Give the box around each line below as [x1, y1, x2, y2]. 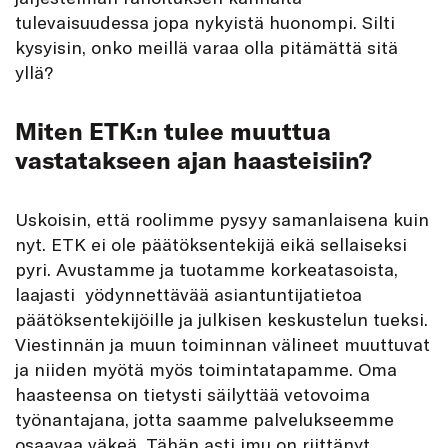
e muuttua [210, 115, 331, 146]
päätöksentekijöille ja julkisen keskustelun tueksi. [15, 307, 428, 330]
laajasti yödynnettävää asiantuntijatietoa [15, 282, 362, 305]
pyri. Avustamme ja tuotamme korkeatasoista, [15, 257, 398, 280]
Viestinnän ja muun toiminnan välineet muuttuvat [15, 332, 430, 355]
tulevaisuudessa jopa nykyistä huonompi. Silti [15, 10, 395, 33]
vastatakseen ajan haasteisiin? [15, 144, 372, 175]
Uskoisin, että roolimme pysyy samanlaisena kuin [15, 207, 429, 230]
